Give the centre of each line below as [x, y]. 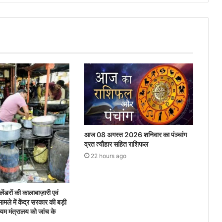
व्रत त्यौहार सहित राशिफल [116, 144]
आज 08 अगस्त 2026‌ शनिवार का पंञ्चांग [135, 135]
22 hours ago [108, 156]
